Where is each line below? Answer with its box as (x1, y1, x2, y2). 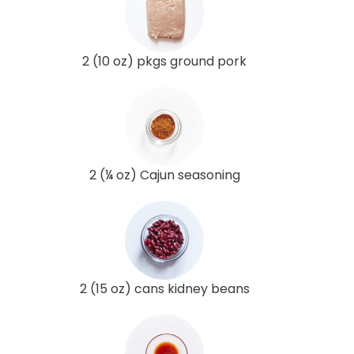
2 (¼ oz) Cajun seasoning (88, 165, 240, 184)
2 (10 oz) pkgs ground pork (82, 51, 247, 70)
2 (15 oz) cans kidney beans (79, 279, 250, 298)
